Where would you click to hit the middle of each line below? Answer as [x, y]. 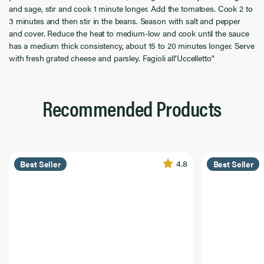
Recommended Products [132, 108]
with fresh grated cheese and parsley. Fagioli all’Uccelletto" [112, 58]
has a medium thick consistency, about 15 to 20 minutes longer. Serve [132, 46]
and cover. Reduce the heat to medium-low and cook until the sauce [129, 33]
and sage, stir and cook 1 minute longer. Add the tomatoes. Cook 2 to [131, 9]
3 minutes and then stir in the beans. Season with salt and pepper [125, 21]
